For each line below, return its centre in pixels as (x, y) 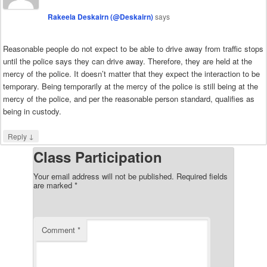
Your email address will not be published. (104, 176)
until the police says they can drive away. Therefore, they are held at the (128, 61)
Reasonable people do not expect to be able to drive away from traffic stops (133, 49)
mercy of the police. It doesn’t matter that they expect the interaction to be (131, 74)
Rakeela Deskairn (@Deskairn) (100, 17)
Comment (60, 230)
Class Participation (98, 157)
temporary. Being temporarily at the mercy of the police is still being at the (131, 86)
